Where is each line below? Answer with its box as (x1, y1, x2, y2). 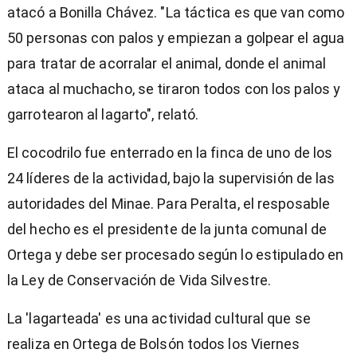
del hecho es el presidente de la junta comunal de (7, 220, 327, 237)
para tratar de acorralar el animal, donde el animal (7, 54, 327, 72)
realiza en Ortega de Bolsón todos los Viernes (7, 335, 300, 352)
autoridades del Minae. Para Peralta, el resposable (7, 194, 331, 212)
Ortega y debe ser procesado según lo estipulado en (7, 245, 344, 263)
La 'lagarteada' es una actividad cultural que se (7, 309, 311, 327)
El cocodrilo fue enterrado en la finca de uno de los (7, 143, 333, 161)
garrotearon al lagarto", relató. (7, 105, 199, 123)
